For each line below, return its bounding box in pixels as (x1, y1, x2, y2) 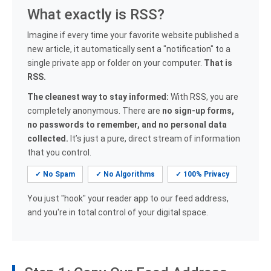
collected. (27, 134, 68, 143)
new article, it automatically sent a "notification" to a (27, 44, 230, 54)
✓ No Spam (35, 170, 75, 178)
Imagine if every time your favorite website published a (27, 30, 239, 40)
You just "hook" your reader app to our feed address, (27, 194, 229, 203)
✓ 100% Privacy (175, 170, 229, 178)
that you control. (27, 148, 91, 157)
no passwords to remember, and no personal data (27, 120, 227, 129)
